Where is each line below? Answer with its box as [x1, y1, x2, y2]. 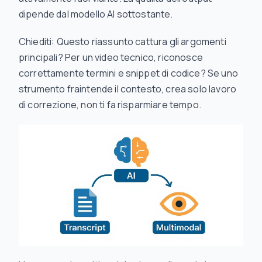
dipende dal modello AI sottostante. [19, 8, 173, 20]
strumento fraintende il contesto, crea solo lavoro [19, 82, 237, 95]
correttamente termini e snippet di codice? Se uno [19, 67, 238, 80]
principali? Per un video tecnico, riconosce [19, 51, 203, 64]
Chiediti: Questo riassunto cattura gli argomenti [19, 35, 226, 48]
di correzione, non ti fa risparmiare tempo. [19, 98, 201, 111]
